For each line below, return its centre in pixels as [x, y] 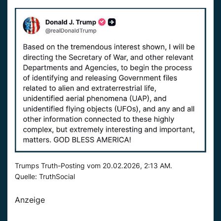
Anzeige [30, 200]
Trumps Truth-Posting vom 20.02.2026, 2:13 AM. [93, 166]
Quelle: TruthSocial [45, 177]
